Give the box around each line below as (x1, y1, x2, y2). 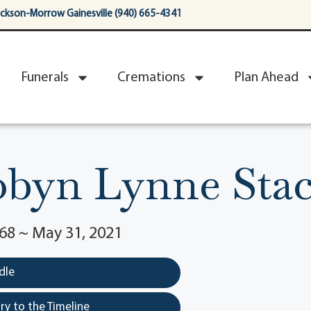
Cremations (117, 70, 185, 85)
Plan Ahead (234, 70, 299, 85)
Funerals (21, 70, 69, 85)
